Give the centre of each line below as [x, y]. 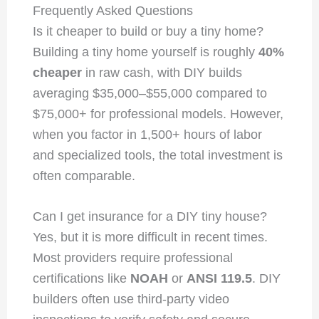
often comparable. [84, 176]
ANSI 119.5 [219, 279]
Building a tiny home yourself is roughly [145, 52]
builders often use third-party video [131, 299]
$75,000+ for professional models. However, [158, 114]
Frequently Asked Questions [113, 10]
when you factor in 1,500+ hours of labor [147, 134]
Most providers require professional [132, 258]
